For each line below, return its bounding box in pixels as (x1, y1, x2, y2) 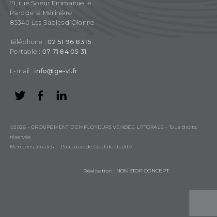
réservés (10, 133, 31, 140)
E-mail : (10, 67, 35, 75)
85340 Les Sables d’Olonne (10, 18, 95, 26)
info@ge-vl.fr (34, 67, 77, 75)
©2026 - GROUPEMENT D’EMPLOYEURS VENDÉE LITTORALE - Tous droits (10, 124, 197, 130)
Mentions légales (10, 143, 54, 150)
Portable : (10, 47, 42, 55)
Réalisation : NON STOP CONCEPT (83, 167, 169, 174)
